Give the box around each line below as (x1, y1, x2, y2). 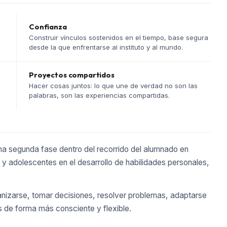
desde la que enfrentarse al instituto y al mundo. (29, 43, 183, 52)
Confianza (29, 22, 67, 32)
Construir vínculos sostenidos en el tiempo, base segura (29, 33, 208, 42)
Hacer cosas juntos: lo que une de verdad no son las (29, 82, 198, 90)
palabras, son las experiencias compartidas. (29, 91, 170, 100)
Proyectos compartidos (29, 70, 115, 80)
